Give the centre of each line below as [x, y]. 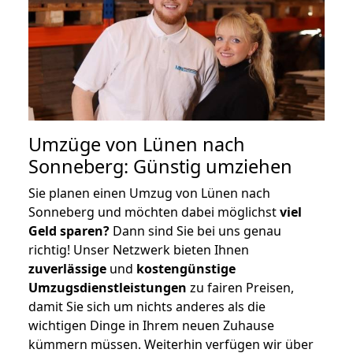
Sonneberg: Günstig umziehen [160, 166]
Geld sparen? [69, 230]
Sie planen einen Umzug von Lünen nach [149, 193]
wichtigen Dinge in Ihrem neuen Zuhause [151, 325]
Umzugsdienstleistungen [108, 287]
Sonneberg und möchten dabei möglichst [154, 212]
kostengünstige [186, 268]
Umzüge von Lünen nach [137, 144]
